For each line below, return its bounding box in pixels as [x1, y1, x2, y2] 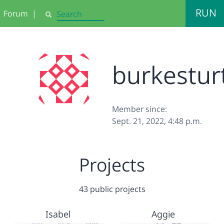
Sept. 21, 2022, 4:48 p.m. [112, 115, 202, 126]
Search [44, 13, 67, 23]
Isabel [45, 208, 71, 220]
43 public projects [78, 183, 145, 194]
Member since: [112, 103, 167, 114]
